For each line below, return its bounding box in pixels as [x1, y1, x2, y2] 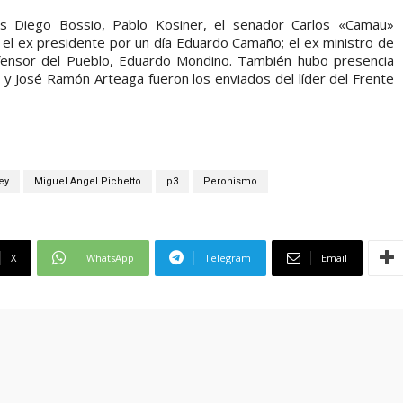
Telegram [204, 250, 251, 264]
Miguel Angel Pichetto [33, 175, 141, 187]
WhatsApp [86, 250, 134, 264]
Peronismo [202, 175, 257, 187]
